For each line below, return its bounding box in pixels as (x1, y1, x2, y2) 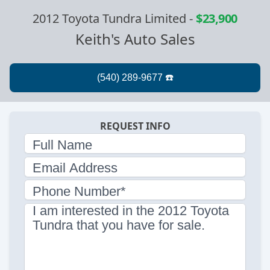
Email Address (33, 160, 118, 176)
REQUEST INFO (99, 119, 171, 133)
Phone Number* (33, 183, 126, 199)
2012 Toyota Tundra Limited (33, 10, 187, 27)
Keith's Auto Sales (75, 28, 195, 49)
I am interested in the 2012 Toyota (33, 203, 229, 219)
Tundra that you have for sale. (33, 218, 205, 233)
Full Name (33, 137, 92, 152)
